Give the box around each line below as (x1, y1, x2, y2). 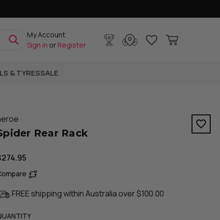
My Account (27, 30, 65, 39)
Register (57, 40, 86, 50)
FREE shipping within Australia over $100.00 (12, 188, 165, 199)
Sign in (27, 40, 48, 50)
